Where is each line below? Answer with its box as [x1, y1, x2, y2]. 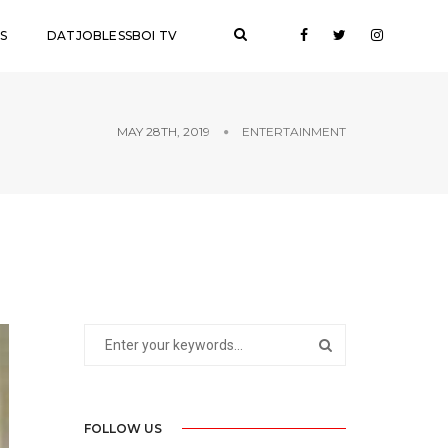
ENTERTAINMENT [242, 124, 346, 139]
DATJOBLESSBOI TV [47, 28, 177, 43]
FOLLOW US [83, 420, 162, 436]
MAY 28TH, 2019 [117, 124, 210, 139]
